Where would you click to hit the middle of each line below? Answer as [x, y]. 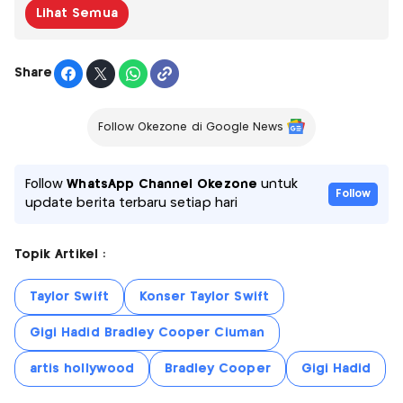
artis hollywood [82, 368]
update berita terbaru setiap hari [131, 203]
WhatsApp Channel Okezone [162, 184]
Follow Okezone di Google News [191, 127]
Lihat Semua [77, 13]
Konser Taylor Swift [204, 296]
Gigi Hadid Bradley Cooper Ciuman [147, 332]
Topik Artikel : [60, 254]
